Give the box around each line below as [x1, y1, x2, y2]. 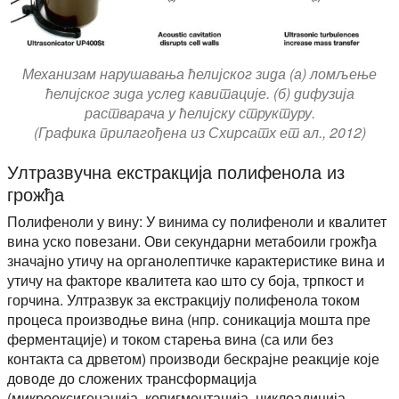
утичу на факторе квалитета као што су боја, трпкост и [7, 269, 364, 290]
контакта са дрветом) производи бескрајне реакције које [7, 347, 379, 369]
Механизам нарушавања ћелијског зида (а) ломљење [22, 62, 377, 84]
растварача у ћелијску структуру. [84, 102, 315, 123]
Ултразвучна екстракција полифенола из [7, 158, 345, 184]
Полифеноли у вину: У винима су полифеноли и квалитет [7, 210, 387, 232]
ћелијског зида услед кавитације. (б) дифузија [45, 82, 354, 103]
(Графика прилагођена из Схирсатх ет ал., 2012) [33, 121, 366, 142]
